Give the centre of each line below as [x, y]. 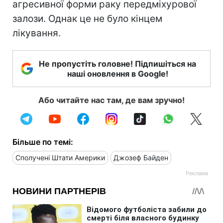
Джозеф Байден [141, 157]
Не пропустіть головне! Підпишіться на [117, 63]
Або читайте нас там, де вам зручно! [111, 100]
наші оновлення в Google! [117, 73]
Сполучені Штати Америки [60, 157]
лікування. [37, 33]
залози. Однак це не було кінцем [87, 18]
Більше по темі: [43, 142]
